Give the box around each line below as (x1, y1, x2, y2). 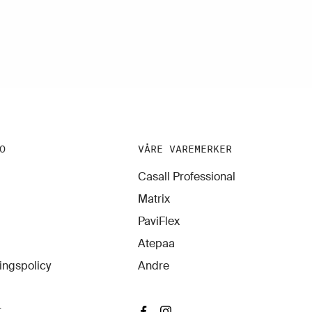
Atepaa (137, 236, 175, 251)
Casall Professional (137, 169, 235, 185)
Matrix (137, 192, 170, 207)
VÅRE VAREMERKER (137, 143, 232, 155)
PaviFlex (137, 214, 180, 229)
